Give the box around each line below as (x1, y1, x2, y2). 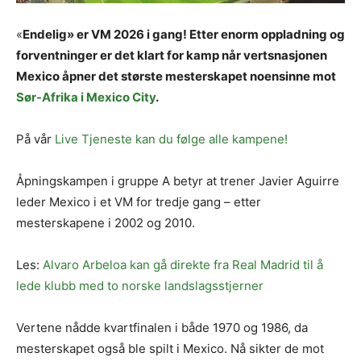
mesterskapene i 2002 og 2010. (16, 214, 195, 230)
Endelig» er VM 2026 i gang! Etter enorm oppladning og (23, 26, 345, 42)
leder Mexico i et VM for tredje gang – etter (16, 193, 261, 210)
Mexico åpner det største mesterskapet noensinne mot (16, 68, 336, 84)
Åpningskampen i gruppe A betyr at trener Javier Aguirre (16, 172, 339, 189)
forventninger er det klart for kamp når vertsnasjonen (16, 47, 327, 63)
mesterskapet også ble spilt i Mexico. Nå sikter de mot (16, 340, 324, 356)
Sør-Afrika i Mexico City (16, 89, 156, 105)
